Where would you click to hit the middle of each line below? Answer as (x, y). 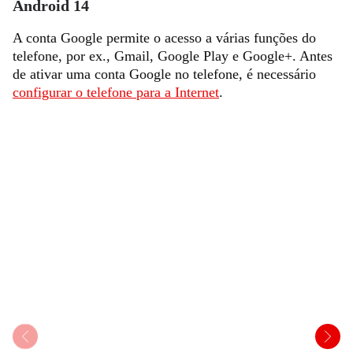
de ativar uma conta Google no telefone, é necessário (164, 74)
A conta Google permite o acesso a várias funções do (164, 38)
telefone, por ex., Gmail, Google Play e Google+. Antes (173, 56)
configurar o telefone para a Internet (116, 92)
